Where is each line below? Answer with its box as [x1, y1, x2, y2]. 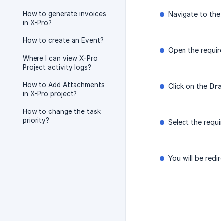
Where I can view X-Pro [23, 54, 98, 62]
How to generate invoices [23, 10, 106, 18]
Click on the [168, 82, 209, 91]
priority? [23, 116, 49, 124]
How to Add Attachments [23, 81, 105, 89]
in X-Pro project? [23, 90, 77, 98]
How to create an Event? [23, 37, 104, 44]
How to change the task [23, 108, 101, 115]
